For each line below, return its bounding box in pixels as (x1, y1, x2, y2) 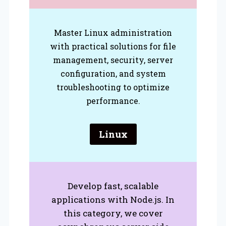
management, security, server (53, 54, 173, 66)
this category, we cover (63, 207, 163, 219)
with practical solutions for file (50, 41, 176, 52)
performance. (86, 95, 140, 106)
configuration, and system (60, 68, 166, 79)
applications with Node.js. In (51, 194, 175, 206)
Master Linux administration (54, 27, 172, 38)
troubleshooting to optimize (56, 82, 169, 93)
